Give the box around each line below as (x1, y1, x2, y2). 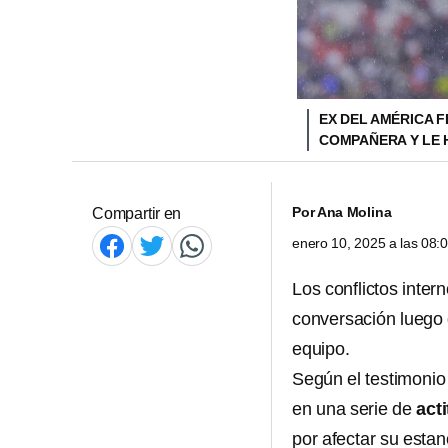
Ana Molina (316, 204, 392, 220)
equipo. (292, 339, 350, 359)
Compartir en (92, 205, 182, 222)
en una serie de (292, 399, 417, 419)
